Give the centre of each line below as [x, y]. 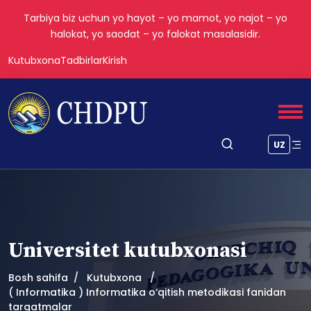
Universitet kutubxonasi [128, 251]
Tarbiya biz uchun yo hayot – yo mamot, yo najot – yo [155, 18]
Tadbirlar [82, 60]
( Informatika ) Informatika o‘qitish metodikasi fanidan [147, 292]
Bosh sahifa [38, 278]
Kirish [115, 60]
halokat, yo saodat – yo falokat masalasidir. [155, 34]
